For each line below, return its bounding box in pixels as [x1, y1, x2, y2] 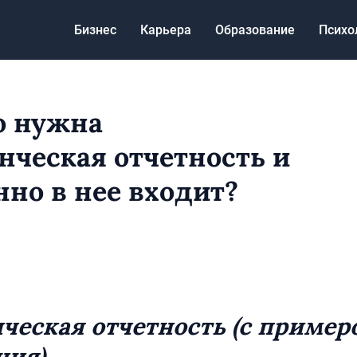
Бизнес [74, 22, 116, 37]
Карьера [140, 22, 191, 37]
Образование [215, 22, 295, 37]
